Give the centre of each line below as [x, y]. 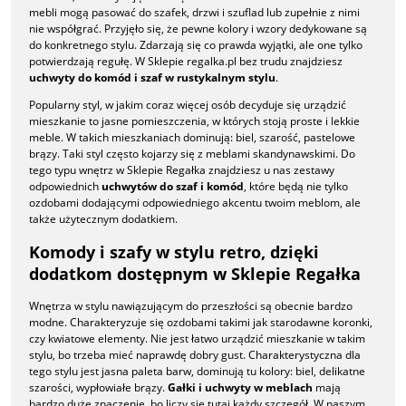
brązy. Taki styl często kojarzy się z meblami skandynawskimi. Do [192, 154]
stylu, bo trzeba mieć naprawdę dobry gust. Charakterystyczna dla [195, 354]
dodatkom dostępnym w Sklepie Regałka [195, 274]
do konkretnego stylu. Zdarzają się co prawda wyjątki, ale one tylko [196, 45]
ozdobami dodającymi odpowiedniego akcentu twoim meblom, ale [195, 203]
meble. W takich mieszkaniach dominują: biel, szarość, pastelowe [192, 138]
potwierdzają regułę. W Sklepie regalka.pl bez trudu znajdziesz [186, 62]
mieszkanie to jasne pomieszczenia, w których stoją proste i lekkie [194, 121]
